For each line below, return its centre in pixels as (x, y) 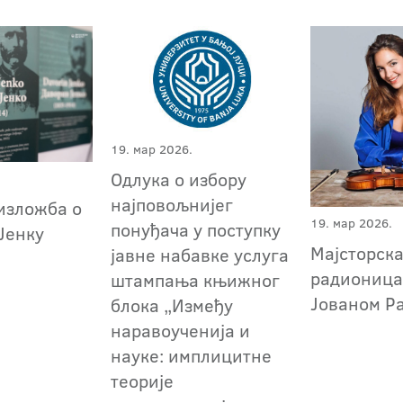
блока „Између (172, 305)
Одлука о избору (179, 179)
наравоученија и (181, 331)
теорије (143, 381)
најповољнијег (172, 205)
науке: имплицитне (192, 356)
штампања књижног (196, 280)
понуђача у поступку (196, 230)
